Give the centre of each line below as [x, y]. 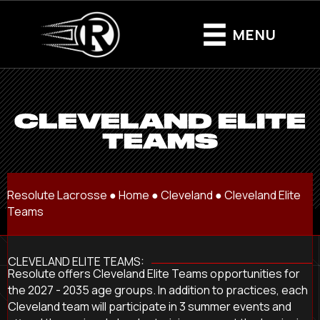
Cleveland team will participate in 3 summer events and [150, 306]
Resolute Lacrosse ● [63, 195]
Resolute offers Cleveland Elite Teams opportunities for [154, 273]
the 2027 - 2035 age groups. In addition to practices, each [158, 290]
